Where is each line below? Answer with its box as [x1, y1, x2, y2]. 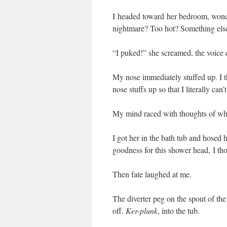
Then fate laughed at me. [112, 169, 192, 179]
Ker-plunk [126, 205, 158, 216]
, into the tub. [158, 205, 200, 216]
